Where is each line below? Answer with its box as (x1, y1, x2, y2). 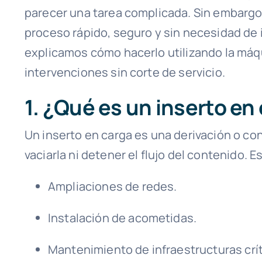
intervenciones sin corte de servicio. (24, 64, 225, 80)
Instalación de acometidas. (47, 210, 197, 226)
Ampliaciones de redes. (47, 178, 177, 195)
